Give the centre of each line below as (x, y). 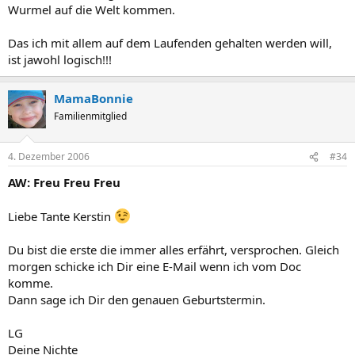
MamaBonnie (94, 98)
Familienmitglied (90, 116)
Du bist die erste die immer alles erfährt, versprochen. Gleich (174, 250)
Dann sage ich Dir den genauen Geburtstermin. (137, 300)
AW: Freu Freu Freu (64, 182)
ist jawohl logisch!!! (60, 59)
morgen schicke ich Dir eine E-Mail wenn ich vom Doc (155, 266)
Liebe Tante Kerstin (61, 216)
